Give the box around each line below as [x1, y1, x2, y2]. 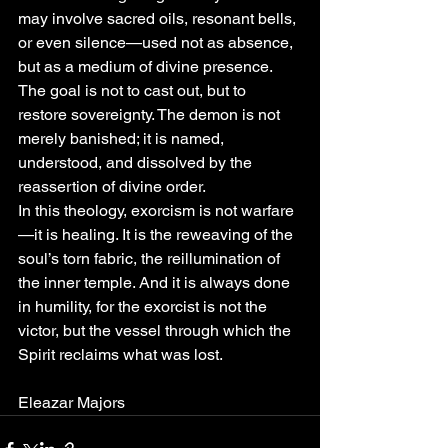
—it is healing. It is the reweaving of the [18, 225, 297, 244]
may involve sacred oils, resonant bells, [18, 9, 300, 28]
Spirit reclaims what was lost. [18, 345, 223, 364]
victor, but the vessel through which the [18, 321, 295, 340]
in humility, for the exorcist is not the [18, 297, 271, 316]
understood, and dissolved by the [18, 153, 256, 172]
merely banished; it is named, [18, 129, 228, 148]
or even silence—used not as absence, [18, 33, 297, 52]
